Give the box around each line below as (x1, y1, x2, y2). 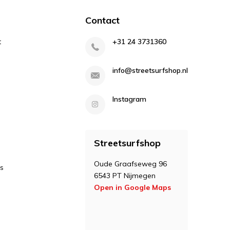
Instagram (112, 94, 146, 104)
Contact (85, 14, 120, 26)
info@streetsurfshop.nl (112, 66, 188, 75)
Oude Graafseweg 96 (93, 159, 167, 168)
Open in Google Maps (93, 183, 171, 192)
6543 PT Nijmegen (93, 171, 156, 180)
